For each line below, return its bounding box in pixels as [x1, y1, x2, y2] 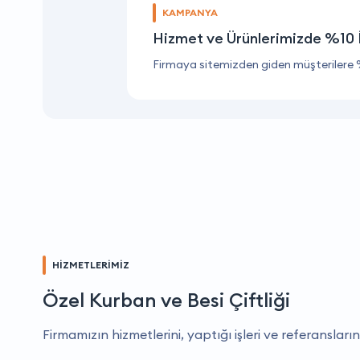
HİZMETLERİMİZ [52, 258, 129, 271]
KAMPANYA [162, 6, 218, 18]
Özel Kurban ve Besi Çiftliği [43, 287, 290, 312]
